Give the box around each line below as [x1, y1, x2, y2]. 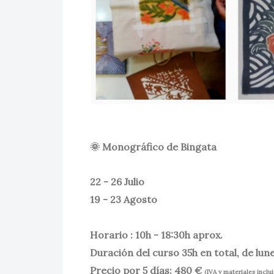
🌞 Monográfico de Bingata [90, 140, 221, 153]
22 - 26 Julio [90, 175, 147, 188]
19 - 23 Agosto [90, 193, 160, 206]
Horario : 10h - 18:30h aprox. [90, 228, 223, 241]
